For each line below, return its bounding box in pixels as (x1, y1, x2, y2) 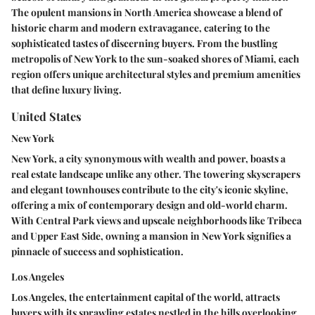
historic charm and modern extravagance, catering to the (11, 21, 270, 34)
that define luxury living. (11, 83, 122, 96)
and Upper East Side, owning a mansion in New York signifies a (11, 229, 291, 243)
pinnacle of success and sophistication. (11, 245, 184, 259)
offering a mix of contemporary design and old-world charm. (11, 198, 288, 212)
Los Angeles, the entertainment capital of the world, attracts (11, 290, 280, 304)
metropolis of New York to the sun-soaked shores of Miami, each (11, 52, 300, 65)
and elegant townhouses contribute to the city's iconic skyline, (11, 183, 288, 197)
